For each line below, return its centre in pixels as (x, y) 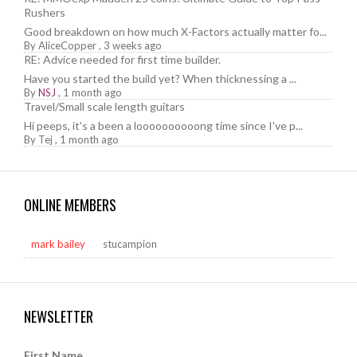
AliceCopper (67, 45)
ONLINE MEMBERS (70, 204)
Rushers (45, 12)
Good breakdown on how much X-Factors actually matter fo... (175, 31)
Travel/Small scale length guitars (104, 106)
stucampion (130, 243)
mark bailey (58, 243)
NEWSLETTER (59, 316)
